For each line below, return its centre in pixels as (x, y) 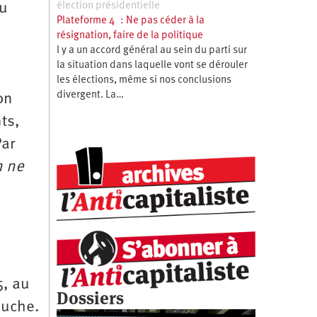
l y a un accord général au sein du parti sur (151, 50)
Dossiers (90, 298)
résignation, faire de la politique (129, 35)
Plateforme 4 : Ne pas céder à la (130, 21)
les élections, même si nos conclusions (144, 80)
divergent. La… (90, 95)
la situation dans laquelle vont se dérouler (152, 65)
